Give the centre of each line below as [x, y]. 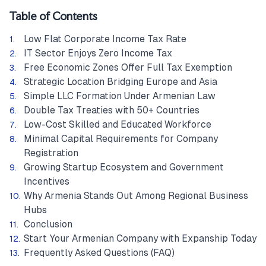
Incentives [47, 181]
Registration [51, 153]
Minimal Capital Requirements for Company [121, 139]
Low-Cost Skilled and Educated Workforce [118, 124]
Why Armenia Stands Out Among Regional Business [136, 196]
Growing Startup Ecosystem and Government [124, 167]
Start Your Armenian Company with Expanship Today [140, 238]
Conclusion [48, 224]
